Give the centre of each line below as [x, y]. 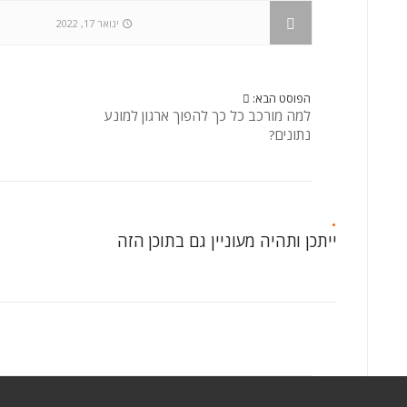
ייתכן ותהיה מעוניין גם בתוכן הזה [227, 241]
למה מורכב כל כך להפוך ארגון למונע [208, 115]
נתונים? [290, 134]
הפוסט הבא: [280, 98]
